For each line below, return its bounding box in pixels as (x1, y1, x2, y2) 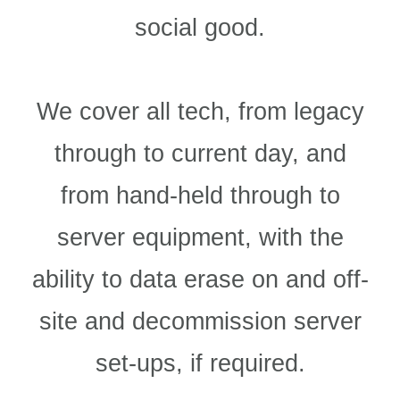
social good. (135, 13, 265, 42)
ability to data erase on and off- (31, 265, 369, 294)
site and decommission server (38, 307, 362, 336)
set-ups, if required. (95, 349, 305, 378)
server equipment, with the (56, 223, 344, 252)
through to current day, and (54, 139, 346, 168)
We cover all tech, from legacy (36, 97, 364, 126)
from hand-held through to (60, 181, 340, 210)
